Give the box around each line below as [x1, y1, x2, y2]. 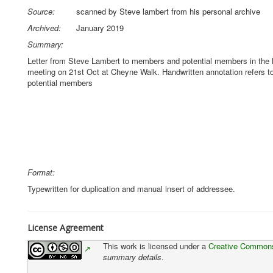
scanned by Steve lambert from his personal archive [76, 5, 260, 17]
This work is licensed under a [103, 239, 208, 252]
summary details [103, 250, 161, 263]
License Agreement [27, 221, 104, 233]
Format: [27, 166, 55, 178]
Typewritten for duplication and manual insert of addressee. [27, 182, 238, 194]
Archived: [27, 22, 61, 34]
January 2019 [76, 22, 124, 34]
